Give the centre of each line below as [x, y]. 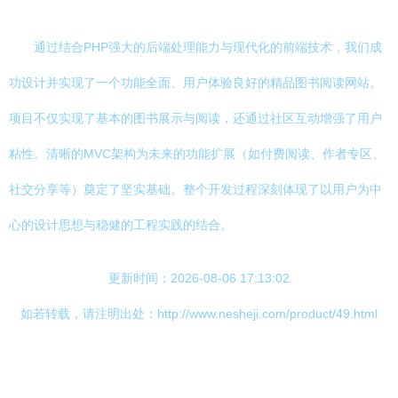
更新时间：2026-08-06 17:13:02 [199, 278]
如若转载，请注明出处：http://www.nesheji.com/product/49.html [199, 314]
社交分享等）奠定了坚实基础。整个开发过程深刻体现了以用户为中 [195, 189]
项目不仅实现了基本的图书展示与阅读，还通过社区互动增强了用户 [195, 118]
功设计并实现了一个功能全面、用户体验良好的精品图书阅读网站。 [195, 83]
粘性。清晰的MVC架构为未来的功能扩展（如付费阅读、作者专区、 [197, 154]
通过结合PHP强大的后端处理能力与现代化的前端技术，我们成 [208, 47]
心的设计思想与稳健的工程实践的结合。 [121, 225]
